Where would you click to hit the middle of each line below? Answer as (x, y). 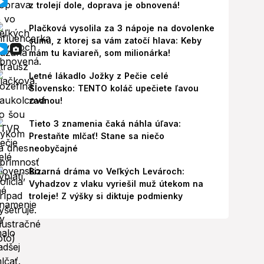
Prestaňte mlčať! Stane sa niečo (97, 136)
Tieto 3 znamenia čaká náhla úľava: (105, 123)
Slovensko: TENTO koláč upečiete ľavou (114, 88)
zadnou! (46, 100)
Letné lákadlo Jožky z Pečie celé (99, 76)
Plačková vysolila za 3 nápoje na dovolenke (122, 28)
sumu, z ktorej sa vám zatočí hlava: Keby (115, 40)
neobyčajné (53, 148)
